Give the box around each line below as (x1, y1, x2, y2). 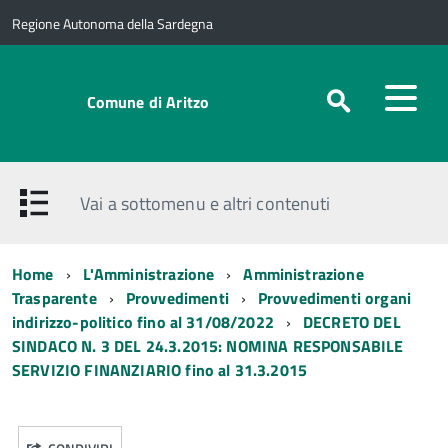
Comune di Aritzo (86, 90, 210, 114)
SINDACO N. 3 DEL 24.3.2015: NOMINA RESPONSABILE (12, 334, 404, 358)
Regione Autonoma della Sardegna (12, 13, 213, 34)
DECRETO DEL (302, 310, 401, 334)
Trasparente (12, 286, 97, 310)
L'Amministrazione (82, 262, 215, 286)
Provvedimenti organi (257, 286, 412, 310)
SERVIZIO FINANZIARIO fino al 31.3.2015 (12, 358, 308, 382)
